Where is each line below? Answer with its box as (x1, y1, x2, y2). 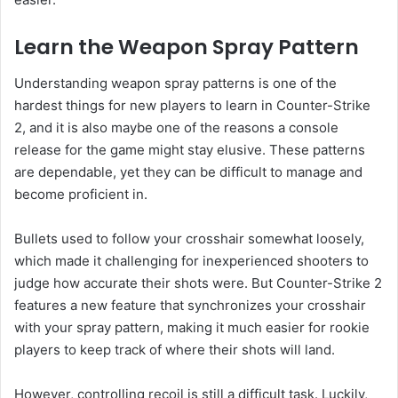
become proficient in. (14, 185, 147, 203)
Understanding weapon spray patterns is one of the (14, 74, 337, 92)
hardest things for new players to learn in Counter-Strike (14, 96, 370, 114)
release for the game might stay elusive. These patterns (14, 140, 365, 158)
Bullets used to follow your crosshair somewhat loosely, (14, 229, 364, 247)
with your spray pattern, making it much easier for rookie (14, 318, 370, 336)
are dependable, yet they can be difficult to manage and (14, 163, 362, 180)
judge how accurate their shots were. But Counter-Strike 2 (14, 274, 382, 291)
